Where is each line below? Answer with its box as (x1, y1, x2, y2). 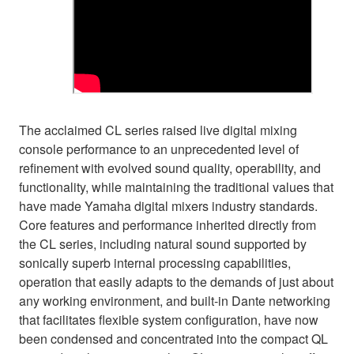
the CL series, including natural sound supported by (19, 234, 307, 253)
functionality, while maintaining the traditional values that (19, 177, 333, 196)
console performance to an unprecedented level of (19, 139, 299, 158)
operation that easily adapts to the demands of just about (19, 272, 333, 291)
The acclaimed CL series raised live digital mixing (19, 120, 297, 139)
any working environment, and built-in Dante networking (19, 291, 330, 310)
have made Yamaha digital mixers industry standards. (19, 196, 318, 215)
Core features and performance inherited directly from (19, 215, 316, 234)
